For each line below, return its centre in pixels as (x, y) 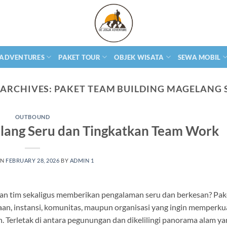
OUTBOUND (32, 117)
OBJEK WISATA (139, 57)
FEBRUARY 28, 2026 (32, 160)
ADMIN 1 (82, 160)
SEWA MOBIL (199, 57)
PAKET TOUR (79, 57)
